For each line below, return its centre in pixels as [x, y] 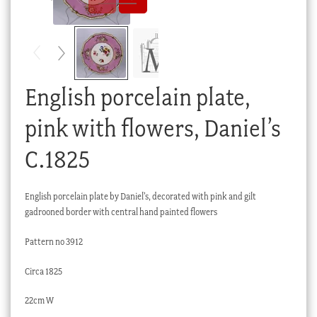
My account [60, 41]
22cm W [39, 301]
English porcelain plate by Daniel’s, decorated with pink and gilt [140, 196]
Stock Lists [58, 67]
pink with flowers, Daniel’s [152, 128]
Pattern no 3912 [53, 241]
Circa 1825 [43, 271]
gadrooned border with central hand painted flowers [121, 212]
